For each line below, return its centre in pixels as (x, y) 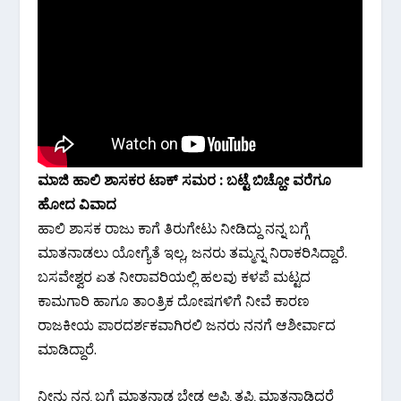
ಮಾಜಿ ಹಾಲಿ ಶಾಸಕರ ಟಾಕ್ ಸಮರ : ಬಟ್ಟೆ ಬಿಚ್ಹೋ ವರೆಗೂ (185, 179)
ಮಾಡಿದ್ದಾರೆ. (68, 349)
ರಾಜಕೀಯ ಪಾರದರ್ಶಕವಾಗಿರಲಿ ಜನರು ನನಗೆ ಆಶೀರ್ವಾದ (187, 324)
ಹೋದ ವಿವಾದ (77, 204)
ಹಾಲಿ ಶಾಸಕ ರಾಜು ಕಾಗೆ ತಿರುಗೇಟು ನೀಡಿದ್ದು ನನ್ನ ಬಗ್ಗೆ (174, 228)
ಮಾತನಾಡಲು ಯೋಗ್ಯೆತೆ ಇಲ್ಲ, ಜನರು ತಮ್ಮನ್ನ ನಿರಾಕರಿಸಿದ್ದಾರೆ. (193, 252)
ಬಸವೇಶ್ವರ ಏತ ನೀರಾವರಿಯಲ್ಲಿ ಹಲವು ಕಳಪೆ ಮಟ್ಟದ (175, 276)
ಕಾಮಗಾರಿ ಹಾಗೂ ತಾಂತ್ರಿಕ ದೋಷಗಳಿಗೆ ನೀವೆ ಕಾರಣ (174, 300)
